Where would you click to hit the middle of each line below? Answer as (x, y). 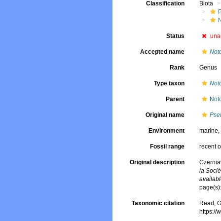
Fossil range (167, 147)
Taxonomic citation (158, 203)
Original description (157, 162)
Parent (175, 99)
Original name (165, 115)
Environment (167, 131)
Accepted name (163, 52)
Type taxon (169, 83)
